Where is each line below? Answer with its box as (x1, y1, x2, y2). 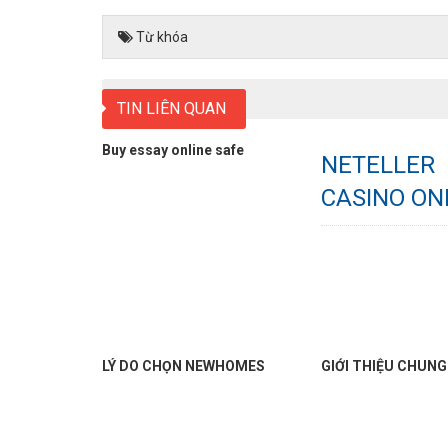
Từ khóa (133, 29, 188, 46)
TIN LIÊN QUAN (117, 99, 226, 119)
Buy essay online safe (102, 142, 244, 159)
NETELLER (321, 151, 436, 180)
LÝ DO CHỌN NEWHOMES (102, 358, 265, 375)
